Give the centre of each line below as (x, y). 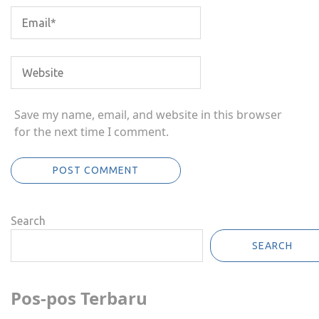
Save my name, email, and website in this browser (148, 115)
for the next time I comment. (91, 132)
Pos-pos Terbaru (79, 298)
